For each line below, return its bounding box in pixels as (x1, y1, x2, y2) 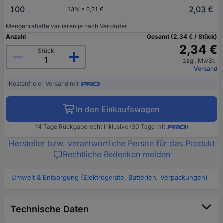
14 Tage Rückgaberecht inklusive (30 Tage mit (35, 123, 165, 131)
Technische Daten (10, 204, 89, 215)
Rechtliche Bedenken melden (63, 149, 170, 160)
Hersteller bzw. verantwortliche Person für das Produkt (8, 138, 215, 149)
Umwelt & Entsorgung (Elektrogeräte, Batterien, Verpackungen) (11, 173, 208, 182)
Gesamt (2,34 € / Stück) (147, 33, 217, 41)
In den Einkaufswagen (76, 104, 160, 114)
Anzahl (6, 33, 26, 41)
